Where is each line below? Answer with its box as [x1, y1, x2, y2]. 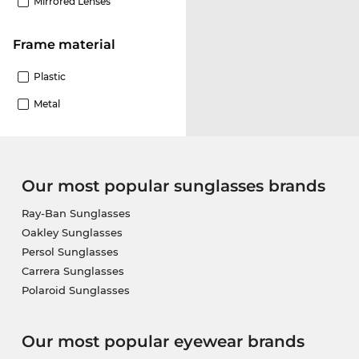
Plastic [34, 70, 66, 83]
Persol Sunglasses [21, 244, 119, 258]
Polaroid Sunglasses [21, 283, 130, 296]
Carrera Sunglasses [21, 264, 124, 277]
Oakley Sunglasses [21, 225, 123, 239]
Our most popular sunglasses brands [21, 175, 325, 196]
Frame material [21, 36, 115, 52]
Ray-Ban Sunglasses [21, 206, 131, 220]
